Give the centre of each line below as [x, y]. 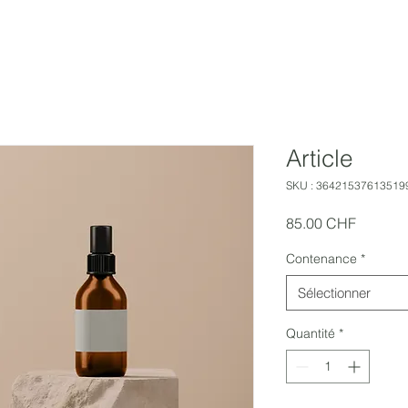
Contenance [321, 259]
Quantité [311, 333]
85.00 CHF [321, 223]
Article [319, 158]
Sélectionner [334, 293]
